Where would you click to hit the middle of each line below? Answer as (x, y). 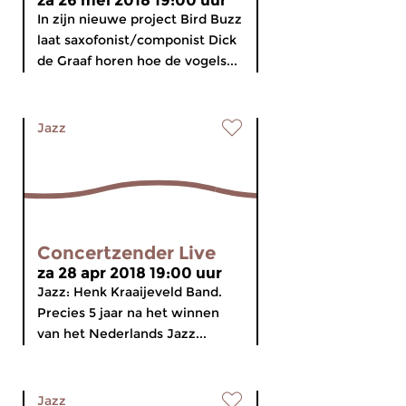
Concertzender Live (126, 253)
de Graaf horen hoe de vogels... (137, 61)
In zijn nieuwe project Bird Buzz (140, 19)
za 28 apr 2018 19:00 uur (130, 273)
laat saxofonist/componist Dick (137, 40)
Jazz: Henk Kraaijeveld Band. (130, 292)
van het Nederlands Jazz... (122, 333)
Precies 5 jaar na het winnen (128, 313)
